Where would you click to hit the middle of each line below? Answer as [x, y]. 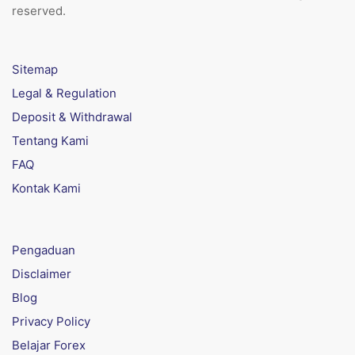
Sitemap [35, 69]
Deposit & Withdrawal [72, 117]
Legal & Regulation [64, 93]
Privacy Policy [51, 321]
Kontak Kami [46, 188]
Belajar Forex [49, 345]
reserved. [39, 11]
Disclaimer [42, 274]
